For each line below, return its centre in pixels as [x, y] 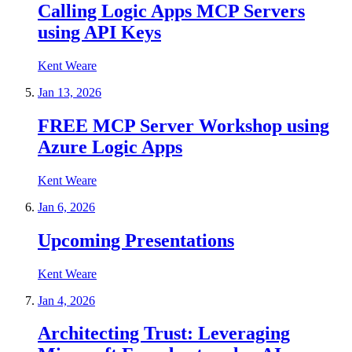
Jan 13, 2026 [70, 92]
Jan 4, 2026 [66, 300]
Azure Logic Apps [110, 147]
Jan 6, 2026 [66, 207]
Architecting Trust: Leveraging [164, 334]
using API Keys [99, 33]
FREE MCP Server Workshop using [183, 125]
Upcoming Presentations [136, 240]
